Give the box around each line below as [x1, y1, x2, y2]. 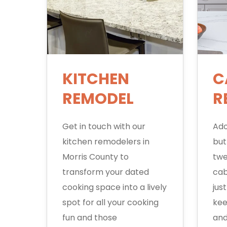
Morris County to [62, 151, 129, 163]
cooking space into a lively [62, 181, 167, 193]
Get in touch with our [62, 121, 145, 132]
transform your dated [62, 166, 149, 178]
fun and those [62, 212, 117, 223]
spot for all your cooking [62, 197, 159, 208]
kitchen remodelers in [62, 136, 149, 147]
